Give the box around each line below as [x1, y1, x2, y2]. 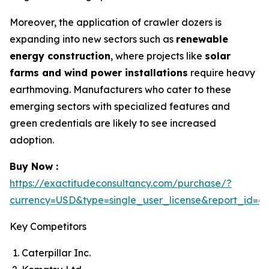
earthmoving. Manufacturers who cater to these [10, 83, 231, 95]
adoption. [10, 134, 54, 146]
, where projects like [110, 50, 205, 62]
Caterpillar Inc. [22, 247, 91, 259]
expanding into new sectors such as [10, 33, 176, 45]
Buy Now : [10, 160, 58, 172]
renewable [176, 33, 228, 45]
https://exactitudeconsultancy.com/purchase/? [10, 177, 232, 189]
